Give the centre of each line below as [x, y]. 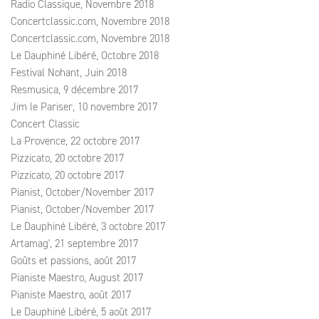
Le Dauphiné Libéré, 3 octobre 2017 [88, 226]
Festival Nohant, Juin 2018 [69, 73]
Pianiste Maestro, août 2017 [71, 295]
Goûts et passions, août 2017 [73, 261]
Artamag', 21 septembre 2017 [74, 244]
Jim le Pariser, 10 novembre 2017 [84, 107]
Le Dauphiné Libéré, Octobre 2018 [85, 56]
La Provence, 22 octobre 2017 [75, 141]
